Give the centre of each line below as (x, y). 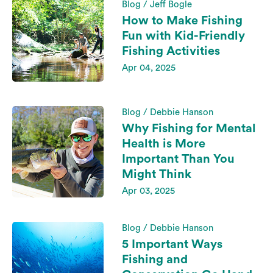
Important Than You (178, 159)
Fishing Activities (171, 51)
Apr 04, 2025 (149, 68)
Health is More (164, 144)
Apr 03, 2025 (148, 191)
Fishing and (155, 260)
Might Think (157, 174)
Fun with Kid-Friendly (183, 36)
